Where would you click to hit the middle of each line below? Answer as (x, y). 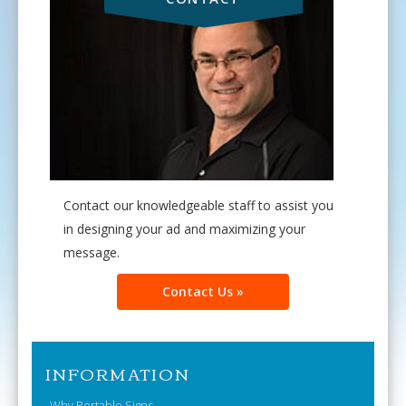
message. (92, 253)
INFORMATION (118, 374)
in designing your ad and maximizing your (184, 229)
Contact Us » (203, 292)
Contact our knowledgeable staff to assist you (198, 206)
